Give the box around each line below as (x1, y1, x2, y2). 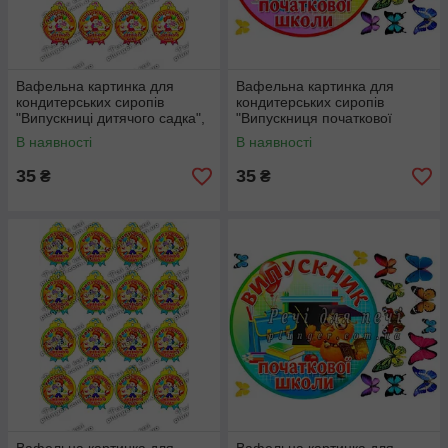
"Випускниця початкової (236, 110, 392, 126)
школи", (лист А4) (236, 126, 350, 142)
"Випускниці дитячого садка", (16, 110, 205, 126)
